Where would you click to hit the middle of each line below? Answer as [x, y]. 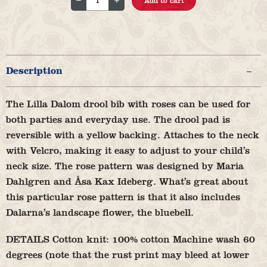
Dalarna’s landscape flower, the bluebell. [100, 212]
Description [34, 71]
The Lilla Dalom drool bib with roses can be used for [128, 104]
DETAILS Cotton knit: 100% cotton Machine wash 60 [131, 239]
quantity [90, 94]
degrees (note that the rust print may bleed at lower [128, 254]
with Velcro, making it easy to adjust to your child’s [128, 150]
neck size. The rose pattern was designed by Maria [125, 166]
